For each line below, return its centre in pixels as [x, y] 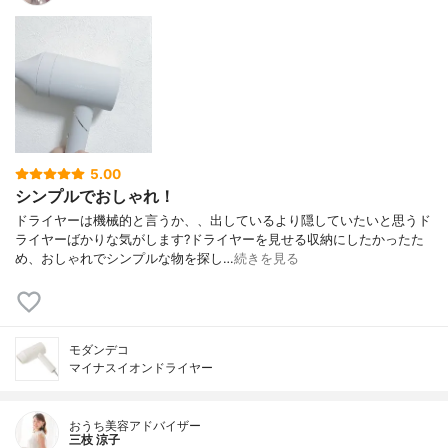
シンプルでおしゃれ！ [95, 195]
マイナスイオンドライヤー [141, 368]
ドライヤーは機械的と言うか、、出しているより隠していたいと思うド [223, 221]
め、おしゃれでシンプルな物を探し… [124, 259]
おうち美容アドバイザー [135, 426]
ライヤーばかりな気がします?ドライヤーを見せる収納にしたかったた [219, 240]
